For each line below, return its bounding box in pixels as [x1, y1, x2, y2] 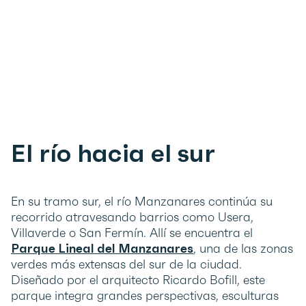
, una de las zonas [193, 240, 293, 257]
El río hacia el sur [11, 138, 215, 169]
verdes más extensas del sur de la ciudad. [11, 256, 242, 273]
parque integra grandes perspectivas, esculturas [11, 288, 279, 304]
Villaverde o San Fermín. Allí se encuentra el [11, 225, 253, 241]
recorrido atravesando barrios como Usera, [11, 209, 253, 225]
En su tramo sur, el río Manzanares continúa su [11, 193, 273, 210]
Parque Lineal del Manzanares [11, 240, 193, 257]
